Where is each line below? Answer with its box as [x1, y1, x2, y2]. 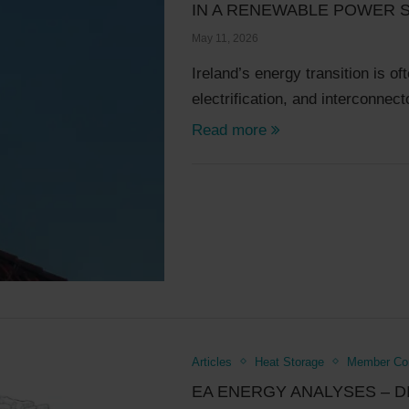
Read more [192, 121, 267, 139]
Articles [192, 354, 233, 369]
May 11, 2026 [192, 32, 259, 45]
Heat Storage [255, 354, 325, 369]
